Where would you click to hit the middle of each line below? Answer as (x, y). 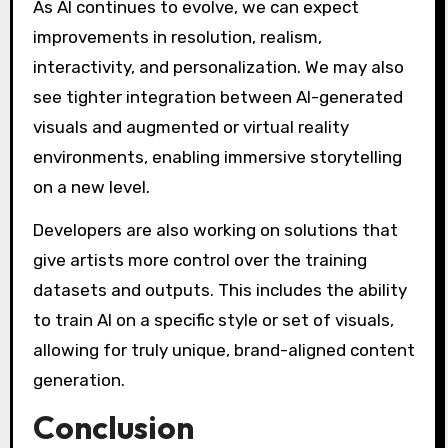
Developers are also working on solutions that (215, 229)
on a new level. (91, 186)
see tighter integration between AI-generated (217, 96)
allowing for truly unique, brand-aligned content (223, 349)
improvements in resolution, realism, (177, 36)
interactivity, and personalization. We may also (218, 66)
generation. (78, 379)
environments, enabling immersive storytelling (217, 156)
